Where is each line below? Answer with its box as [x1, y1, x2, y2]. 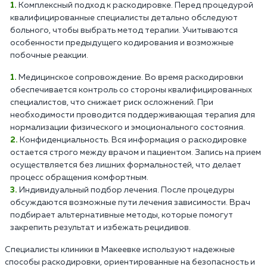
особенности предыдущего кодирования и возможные [10, 38, 234, 47]
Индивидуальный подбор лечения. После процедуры [19, 185, 234, 194]
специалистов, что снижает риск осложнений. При [10, 98, 213, 107]
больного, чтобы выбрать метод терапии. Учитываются [10, 26, 238, 35]
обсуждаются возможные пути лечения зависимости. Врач [10, 198, 250, 207]
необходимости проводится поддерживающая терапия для [10, 110, 255, 119]
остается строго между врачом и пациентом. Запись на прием [10, 148, 261, 157]
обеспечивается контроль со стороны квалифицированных [10, 85, 252, 94]
